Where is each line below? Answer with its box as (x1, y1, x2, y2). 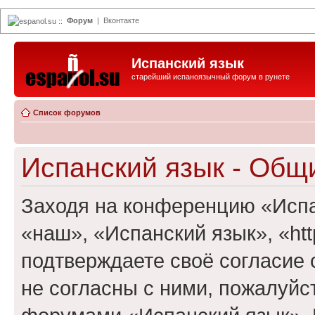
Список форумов (33, 108, 101, 117)
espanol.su (19, 17, 56, 25)
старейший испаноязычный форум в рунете (131, 72, 290, 81)
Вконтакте (103, 16, 139, 25)
